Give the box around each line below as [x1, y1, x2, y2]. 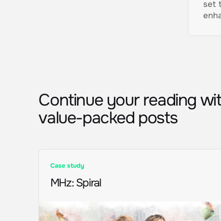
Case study [50, 161, 84, 170]
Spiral [75, 175, 101, 190]
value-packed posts [38, 107, 178, 129]
